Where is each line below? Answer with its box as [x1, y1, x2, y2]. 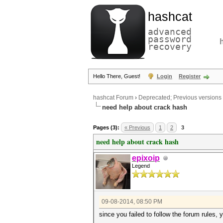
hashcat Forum [93, 94, 133, 102]
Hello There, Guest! [93, 73, 142, 79]
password [148, 34, 192, 44]
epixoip [132, 154, 160, 162]
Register [179, 73, 201, 79]
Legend [132, 163, 150, 169]
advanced [148, 26, 192, 37]
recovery [148, 41, 192, 52]
